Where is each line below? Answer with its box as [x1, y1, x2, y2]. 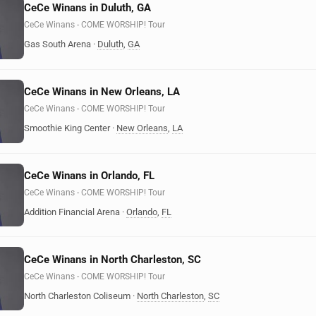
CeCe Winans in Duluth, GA [24, 1, 151, 15]
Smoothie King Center [24, 123, 110, 134]
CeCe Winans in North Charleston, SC [24, 253, 201, 266]
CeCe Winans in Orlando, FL [24, 169, 154, 182]
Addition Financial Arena [24, 206, 120, 217]
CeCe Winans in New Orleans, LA [24, 85, 180, 99]
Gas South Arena [24, 39, 91, 50]
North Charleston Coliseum [24, 290, 130, 301]
